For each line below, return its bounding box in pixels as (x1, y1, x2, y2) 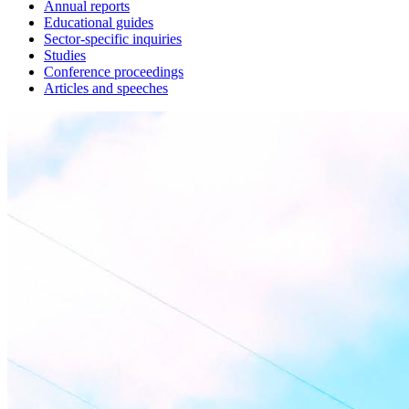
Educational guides (44, 15, 153, 31)
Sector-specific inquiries (44, 31, 182, 47)
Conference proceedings (44, 64, 184, 80)
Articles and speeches (44, 80, 168, 97)
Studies (44, 47, 86, 64)
